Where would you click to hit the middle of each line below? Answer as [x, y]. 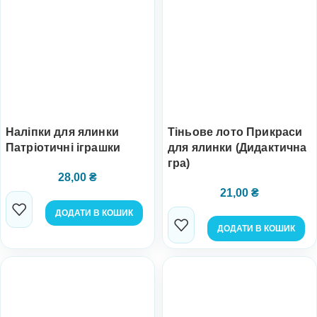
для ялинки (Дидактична [237, 148]
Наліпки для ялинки [62, 132]
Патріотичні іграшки [63, 148]
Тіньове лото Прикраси [235, 132]
